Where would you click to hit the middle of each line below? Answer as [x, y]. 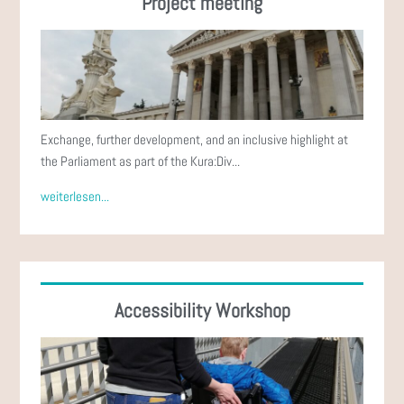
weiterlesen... [75, 196]
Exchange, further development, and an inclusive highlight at [195, 139]
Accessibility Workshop [202, 310]
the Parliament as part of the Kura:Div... [141, 161]
